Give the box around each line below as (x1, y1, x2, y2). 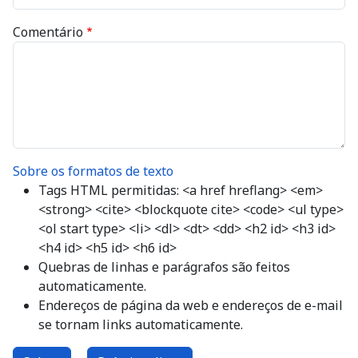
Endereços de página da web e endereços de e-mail (38, 296, 343, 314)
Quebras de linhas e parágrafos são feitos (38, 258, 290, 276)
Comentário (13, 23, 83, 41)
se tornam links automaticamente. (38, 316, 243, 333)
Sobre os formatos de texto (13, 162, 173, 180)
